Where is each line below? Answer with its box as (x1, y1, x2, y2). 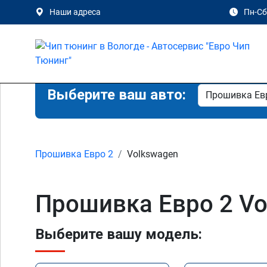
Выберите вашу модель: (35, 226, 202, 243)
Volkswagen (127, 148, 178, 160)
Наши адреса (49, 7, 101, 17)
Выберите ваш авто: (47, 86, 186, 103)
